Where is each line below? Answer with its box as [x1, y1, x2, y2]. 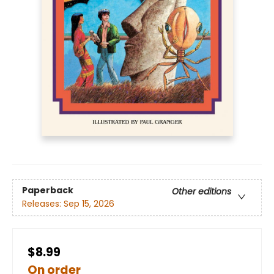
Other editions [172, 185, 231, 198]
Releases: [22, 198, 64, 210]
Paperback [22, 184, 73, 197]
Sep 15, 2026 [64, 198, 114, 210]
